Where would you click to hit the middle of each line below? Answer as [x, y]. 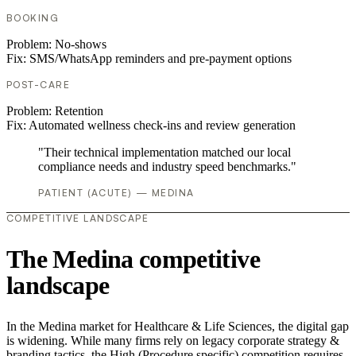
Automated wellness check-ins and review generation [162, 126]
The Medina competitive [133, 259]
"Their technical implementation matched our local [164, 153]
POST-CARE [38, 85]
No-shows [81, 44]
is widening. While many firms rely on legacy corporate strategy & [173, 341]
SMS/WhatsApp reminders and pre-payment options [161, 59]
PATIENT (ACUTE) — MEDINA [116, 193]
